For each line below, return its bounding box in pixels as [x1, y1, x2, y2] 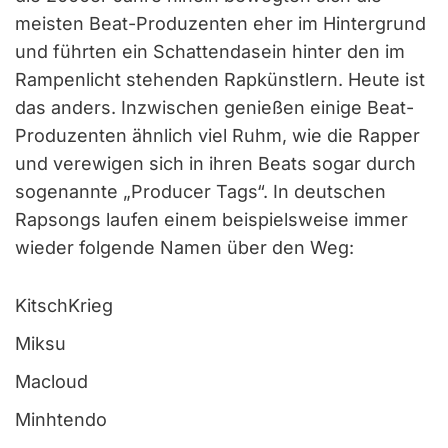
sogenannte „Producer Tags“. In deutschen [15, 180, 386, 202]
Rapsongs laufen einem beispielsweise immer [15, 208, 408, 230]
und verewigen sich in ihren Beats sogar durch [15, 152, 416, 174]
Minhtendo [15, 408, 107, 430]
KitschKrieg [15, 294, 113, 316]
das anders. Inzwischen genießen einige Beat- [15, 96, 414, 118]
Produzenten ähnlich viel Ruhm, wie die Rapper [15, 124, 420, 146]
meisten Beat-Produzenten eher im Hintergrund [15, 12, 426, 34]
